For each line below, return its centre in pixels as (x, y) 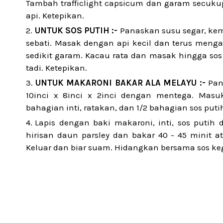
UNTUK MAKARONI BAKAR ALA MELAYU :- (120, 83)
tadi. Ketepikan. (56, 68)
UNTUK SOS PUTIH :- (76, 30)
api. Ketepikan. (55, 15)
